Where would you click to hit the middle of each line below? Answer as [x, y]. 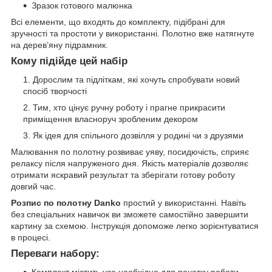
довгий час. [33, 187]
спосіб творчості [55, 91]
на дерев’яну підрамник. [59, 45]
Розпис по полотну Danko [66, 203]
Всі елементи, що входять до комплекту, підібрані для [118, 22]
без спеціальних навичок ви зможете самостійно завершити [130, 215]
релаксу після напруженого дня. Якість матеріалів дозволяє [130, 164]
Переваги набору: [55, 254]
